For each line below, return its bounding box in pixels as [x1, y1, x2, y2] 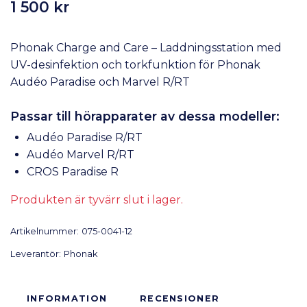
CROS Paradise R [27, 164, 119, 178]
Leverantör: [10, 248, 61, 259]
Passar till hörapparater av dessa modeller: [10, 108, 280, 123]
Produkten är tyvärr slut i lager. [10, 193, 183, 206]
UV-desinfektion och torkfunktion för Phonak [10, 58, 260, 71]
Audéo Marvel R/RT [27, 147, 134, 161]
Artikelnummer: [10, 225, 79, 236]
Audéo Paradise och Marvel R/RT [10, 75, 190, 88]
